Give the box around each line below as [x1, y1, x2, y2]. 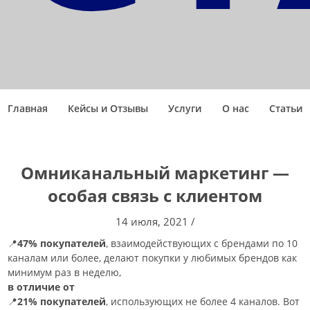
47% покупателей [17, 237, 107, 250]
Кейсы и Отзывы [68, 102, 149, 116]
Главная [8, 102, 48, 116]
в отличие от [8, 280, 75, 294]
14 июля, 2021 [115, 215, 188, 229]
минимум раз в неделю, [8, 266, 122, 280]
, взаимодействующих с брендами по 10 [106, 237, 298, 250]
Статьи [268, 102, 302, 116]
